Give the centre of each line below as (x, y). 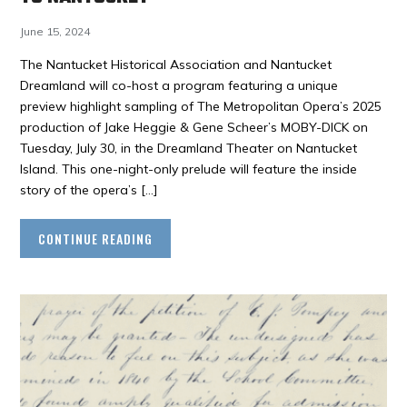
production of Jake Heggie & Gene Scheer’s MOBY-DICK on (194, 127)
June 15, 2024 (55, 31)
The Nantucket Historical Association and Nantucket (176, 64)
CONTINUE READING (96, 238)
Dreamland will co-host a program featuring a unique (179, 85)
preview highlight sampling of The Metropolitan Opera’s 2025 (201, 106)
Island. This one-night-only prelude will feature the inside (189, 169)
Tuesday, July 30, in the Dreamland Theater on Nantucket (189, 148)
